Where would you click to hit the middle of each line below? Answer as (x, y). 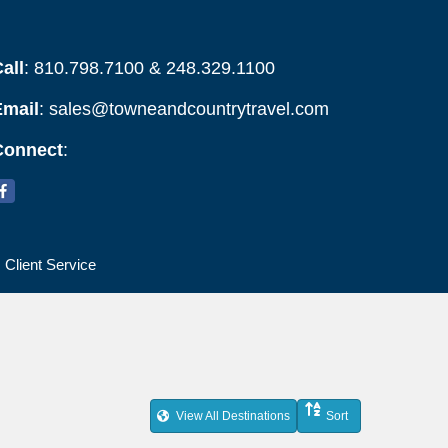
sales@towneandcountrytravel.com (189, 109)
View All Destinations (231, 416)
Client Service (50, 264)
